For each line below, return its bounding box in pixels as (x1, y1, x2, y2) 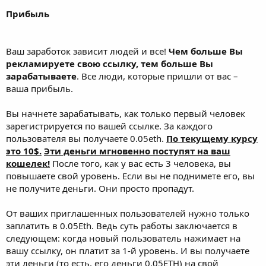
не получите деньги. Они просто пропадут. (6, 182, 194, 194)
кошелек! (6, 157, 50, 169)
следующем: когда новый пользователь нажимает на (6, 232, 240, 244)
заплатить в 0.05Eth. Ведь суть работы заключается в (6, 219, 237, 232)
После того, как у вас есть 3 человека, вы (50, 157, 231, 169)
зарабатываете (6, 69, 77, 82)
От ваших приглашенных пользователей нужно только (6, 207, 249, 219)
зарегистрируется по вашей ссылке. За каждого (6, 119, 213, 132)
